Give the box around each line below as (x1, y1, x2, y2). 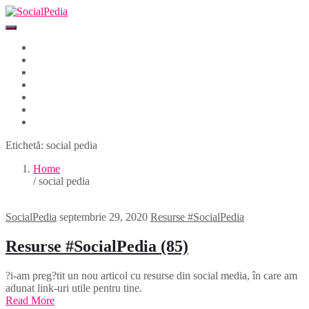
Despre (33, 54, 64, 66)
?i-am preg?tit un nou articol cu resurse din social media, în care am (6, 269, 297, 281)
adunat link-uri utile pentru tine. (6, 281, 142, 294)
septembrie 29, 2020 (59, 211, 148, 223)
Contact (33, 116, 67, 128)
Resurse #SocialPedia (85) (6, 237, 188, 255)
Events (33, 91, 63, 103)
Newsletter (33, 103, 80, 115)
